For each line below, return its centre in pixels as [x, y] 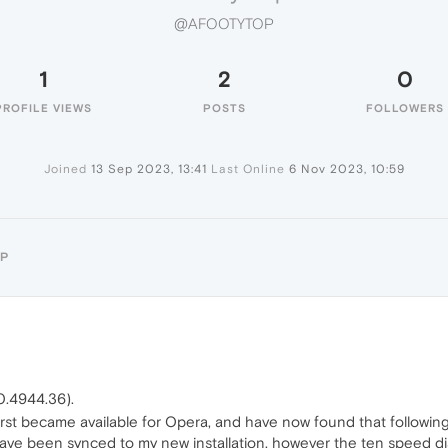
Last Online [247, 169]
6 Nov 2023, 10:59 [346, 169]
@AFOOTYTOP [224, 24]
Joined [65, 169]
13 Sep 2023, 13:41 [148, 169]
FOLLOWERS [405, 108]
